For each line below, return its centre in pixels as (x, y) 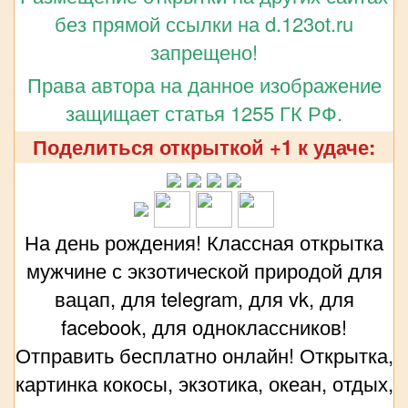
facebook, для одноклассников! (204, 327)
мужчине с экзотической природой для (204, 270)
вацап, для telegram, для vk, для (204, 299)
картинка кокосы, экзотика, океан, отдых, (204, 383)
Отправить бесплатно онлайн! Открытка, (204, 355)
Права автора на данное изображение (204, 85)
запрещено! (204, 52)
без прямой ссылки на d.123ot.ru (204, 24)
